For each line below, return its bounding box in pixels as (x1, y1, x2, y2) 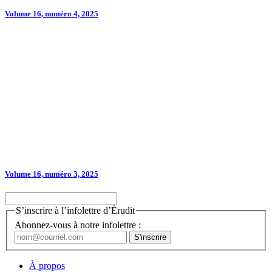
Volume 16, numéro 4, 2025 (5, 8, 98, 18)
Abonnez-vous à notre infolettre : (15, 219, 141, 230)
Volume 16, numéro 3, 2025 (5, 169, 98, 178)
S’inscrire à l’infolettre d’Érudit (16, 205, 135, 216)
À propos (29, 260, 65, 271)
